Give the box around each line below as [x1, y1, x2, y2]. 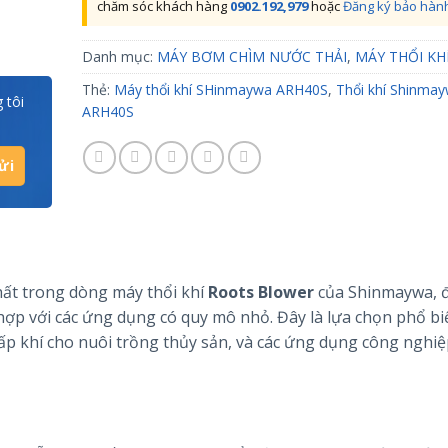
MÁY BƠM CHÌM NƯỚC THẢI [156, 47, 347, 66]
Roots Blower [208, 280, 314, 303]
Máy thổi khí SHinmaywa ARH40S [113, 80, 328, 99]
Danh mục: [81, 47, 157, 66]
